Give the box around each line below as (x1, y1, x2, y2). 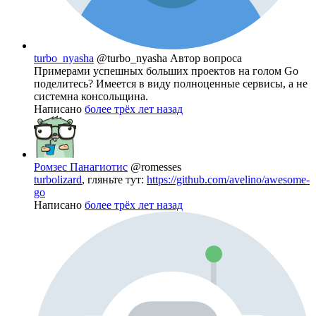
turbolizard (34, 174, 82, 186)
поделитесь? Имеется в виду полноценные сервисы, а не (34, 78, 308, 90)
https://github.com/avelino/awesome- (147, 174, 310, 186)
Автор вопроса (170, 52, 242, 65)
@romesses (130, 161, 181, 174)
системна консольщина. (34, 90, 148, 103)
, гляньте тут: (82, 174, 147, 186)
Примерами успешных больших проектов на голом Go (34, 65, 298, 78)
